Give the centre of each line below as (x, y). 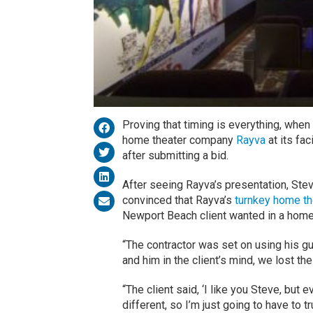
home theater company (179, 140)
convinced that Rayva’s (178, 201)
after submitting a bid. (176, 156)
